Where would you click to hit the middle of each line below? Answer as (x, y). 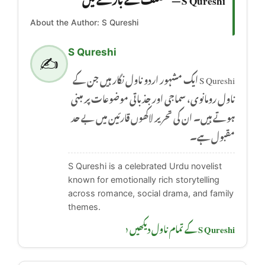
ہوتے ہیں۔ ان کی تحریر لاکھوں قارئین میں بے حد (153, 116)
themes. (84, 206)
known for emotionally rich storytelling (144, 179)
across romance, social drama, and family (151, 193)
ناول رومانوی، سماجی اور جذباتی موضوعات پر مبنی (153, 97)
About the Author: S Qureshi (84, 22)
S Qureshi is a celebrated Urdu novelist (145, 166)
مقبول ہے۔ (212, 135)
